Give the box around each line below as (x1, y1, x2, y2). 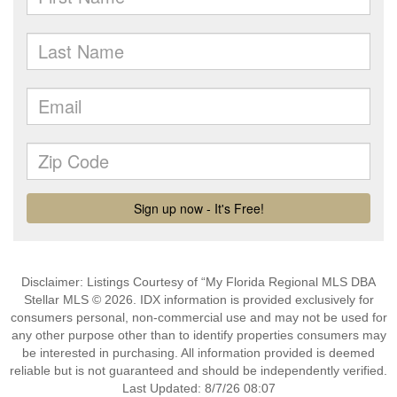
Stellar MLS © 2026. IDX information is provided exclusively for (23, 292, 374, 307)
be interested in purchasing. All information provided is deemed (22, 346, 375, 360)
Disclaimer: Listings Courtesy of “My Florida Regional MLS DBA (21, 275, 376, 289)
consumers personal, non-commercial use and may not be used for (10, 310, 387, 324)
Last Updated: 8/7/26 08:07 (121, 381, 276, 395)
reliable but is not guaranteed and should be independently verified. (10, 363, 387, 378)
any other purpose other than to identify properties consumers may (11, 328, 386, 342)
